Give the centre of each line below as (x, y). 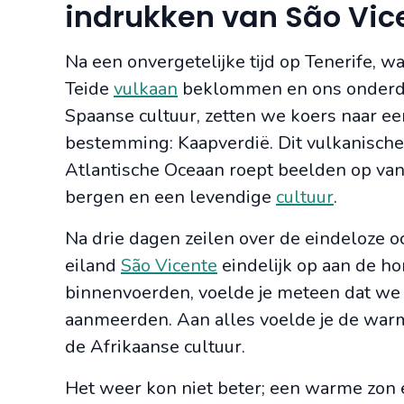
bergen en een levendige (170, 197)
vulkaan (146, 89)
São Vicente (169, 266)
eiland (93, 266)
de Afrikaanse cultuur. (155, 347)
